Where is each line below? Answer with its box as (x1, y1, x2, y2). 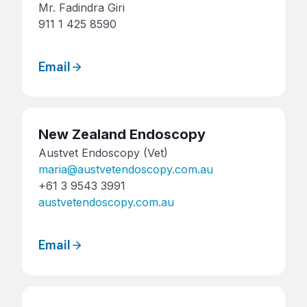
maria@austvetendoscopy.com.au (38, 162, 213, 177)
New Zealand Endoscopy (38, 126, 206, 143)
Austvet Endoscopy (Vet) (38, 146, 168, 160)
